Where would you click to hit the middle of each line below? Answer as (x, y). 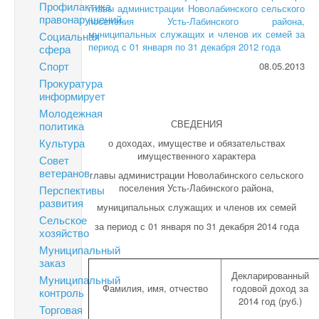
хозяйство (64, 232)
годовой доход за (270, 288)
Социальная (69, 36)
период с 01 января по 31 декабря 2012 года (185, 47)
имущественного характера (197, 156)
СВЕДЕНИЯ (197, 124)
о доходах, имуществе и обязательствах (197, 143)
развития (61, 203)
